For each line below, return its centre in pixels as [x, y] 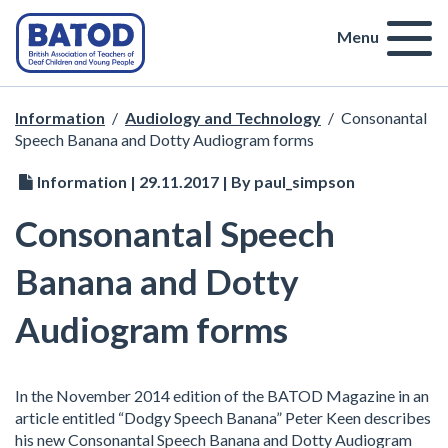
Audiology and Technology [223, 117]
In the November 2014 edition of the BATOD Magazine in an [222, 395]
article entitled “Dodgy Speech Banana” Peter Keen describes [223, 417]
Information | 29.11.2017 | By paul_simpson [196, 181]
